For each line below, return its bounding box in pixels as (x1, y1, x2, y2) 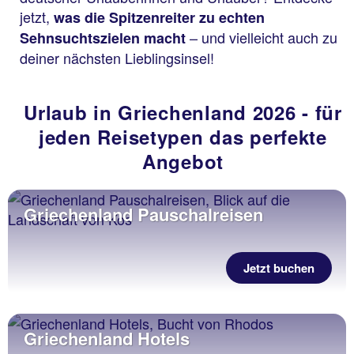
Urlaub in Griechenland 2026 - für (24, 98, 342, 126)
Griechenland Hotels (24, 325, 190, 351)
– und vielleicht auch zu (186, 26, 337, 47)
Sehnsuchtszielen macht (20, 27, 186, 48)
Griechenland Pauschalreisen (24, 201, 263, 227)
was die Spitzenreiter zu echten (54, 6, 265, 28)
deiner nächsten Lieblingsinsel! (20, 47, 214, 68)
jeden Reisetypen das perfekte (39, 122, 327, 150)
